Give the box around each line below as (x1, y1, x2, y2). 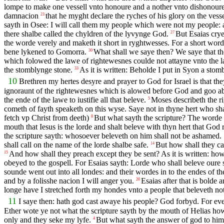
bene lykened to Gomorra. (4, 47, 86, 56)
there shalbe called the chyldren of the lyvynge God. (4, 29, 168, 38)
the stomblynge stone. (4, 65, 72, 74)
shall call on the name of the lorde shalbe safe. (4, 140, 148, 149)
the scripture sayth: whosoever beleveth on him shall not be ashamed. (4, 131, 221, 140)
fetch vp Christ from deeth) (4, 113, 89, 122)
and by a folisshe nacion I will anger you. (4, 176, 134, 185)
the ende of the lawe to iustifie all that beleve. (4, 95, 146, 104)
